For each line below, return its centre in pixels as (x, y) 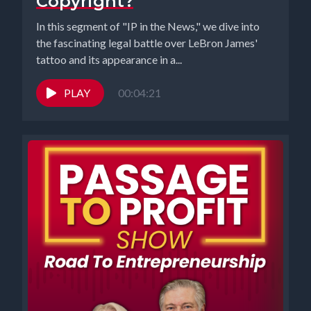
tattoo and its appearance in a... (109, 59)
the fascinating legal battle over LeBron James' (147, 43)
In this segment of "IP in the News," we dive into (148, 26)
